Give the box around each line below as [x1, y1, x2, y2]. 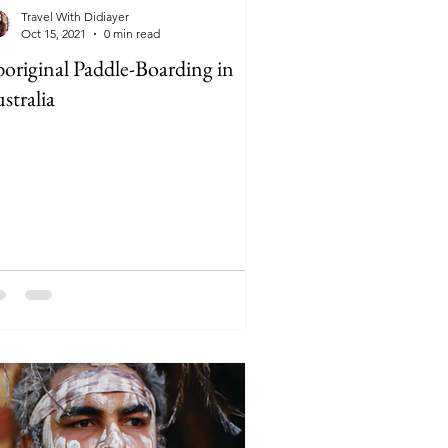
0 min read [104, 26, 160, 41]
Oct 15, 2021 [21, 26, 86, 41]
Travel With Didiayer [21, 9, 129, 24]
